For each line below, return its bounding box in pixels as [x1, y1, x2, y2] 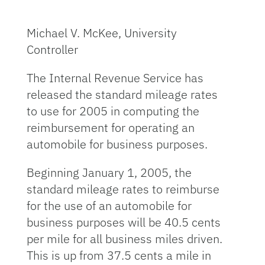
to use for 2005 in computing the [26, 103, 199, 119]
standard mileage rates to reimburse [26, 181, 219, 197]
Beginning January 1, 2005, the [26, 164, 192, 180]
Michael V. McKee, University [26, 25, 177, 41]
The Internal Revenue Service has [26, 70, 203, 86]
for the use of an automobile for [26, 198, 192, 214]
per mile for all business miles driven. [26, 231, 222, 247]
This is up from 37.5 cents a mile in [26, 247, 211, 263]
